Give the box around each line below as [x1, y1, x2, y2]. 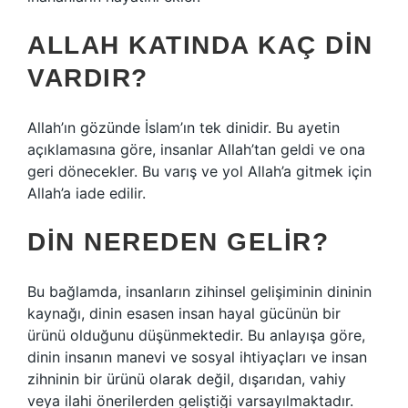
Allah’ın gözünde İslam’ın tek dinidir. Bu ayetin [27, 118, 340, 137]
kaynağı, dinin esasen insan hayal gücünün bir [27, 304, 341, 322]
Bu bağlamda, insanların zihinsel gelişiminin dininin [27, 282, 372, 301]
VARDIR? [27, 64, 148, 92]
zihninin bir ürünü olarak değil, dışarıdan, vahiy [27, 370, 346, 388]
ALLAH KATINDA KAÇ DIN [27, 31, 373, 59]
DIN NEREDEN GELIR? [27, 228, 329, 256]
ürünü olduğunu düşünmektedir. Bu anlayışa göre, [27, 326, 365, 344]
